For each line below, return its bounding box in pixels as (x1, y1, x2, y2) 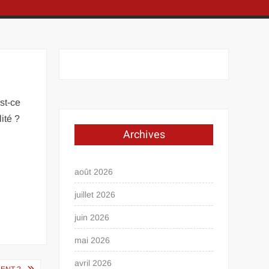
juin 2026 (74, 213, 110, 222)
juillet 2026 (74, 190, 116, 199)
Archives (122, 127, 165, 143)
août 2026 (74, 167, 113, 177)
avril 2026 (74, 258, 112, 268)
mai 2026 (74, 235, 110, 245)
